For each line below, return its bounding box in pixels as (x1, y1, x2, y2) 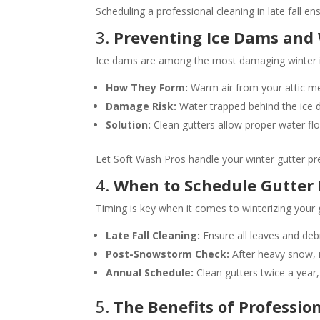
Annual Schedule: (106, 265, 194, 279)
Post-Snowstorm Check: (106, 246, 230, 261)
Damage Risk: (106, 99, 177, 113)
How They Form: (106, 80, 189, 94)
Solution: (106, 117, 151, 131)
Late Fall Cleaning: (106, 228, 201, 242)
